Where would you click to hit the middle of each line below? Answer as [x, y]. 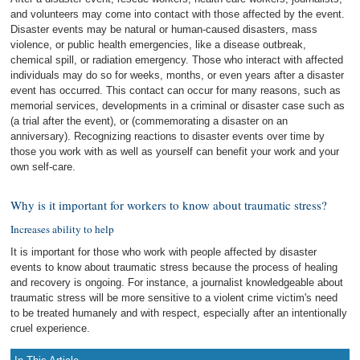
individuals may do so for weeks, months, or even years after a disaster [178, 75]
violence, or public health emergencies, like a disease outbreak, [159, 45]
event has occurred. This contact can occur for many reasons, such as [176, 90]
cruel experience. [51, 328]
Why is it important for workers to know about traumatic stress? [169, 205]
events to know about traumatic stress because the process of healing [174, 267]
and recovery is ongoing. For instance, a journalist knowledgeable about [177, 282]
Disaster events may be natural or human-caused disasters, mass [164, 29]
